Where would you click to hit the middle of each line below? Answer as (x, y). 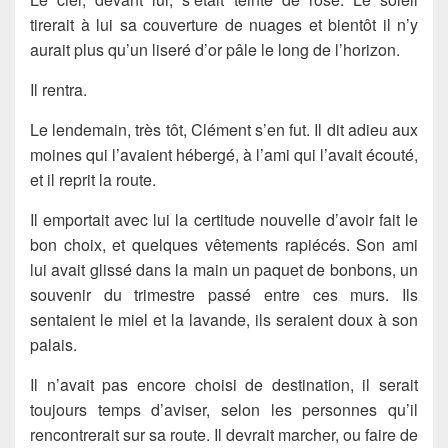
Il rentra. (58, 89)
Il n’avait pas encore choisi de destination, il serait (224, 384)
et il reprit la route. (93, 179)
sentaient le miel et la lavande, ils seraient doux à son (224, 319)
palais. (53, 344)
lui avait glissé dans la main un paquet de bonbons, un (224, 269)
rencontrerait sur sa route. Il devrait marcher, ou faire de (224, 434)
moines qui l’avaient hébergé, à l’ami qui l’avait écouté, (224, 154)
